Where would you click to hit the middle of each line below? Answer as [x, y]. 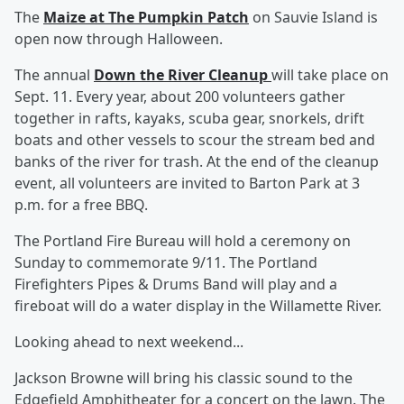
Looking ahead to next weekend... [129, 342]
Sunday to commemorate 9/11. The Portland [166, 262]
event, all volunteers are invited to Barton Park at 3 [187, 183]
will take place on [330, 75]
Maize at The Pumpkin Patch [146, 17]
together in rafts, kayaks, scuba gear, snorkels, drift [189, 118]
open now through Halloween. [119, 39]
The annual [54, 75]
